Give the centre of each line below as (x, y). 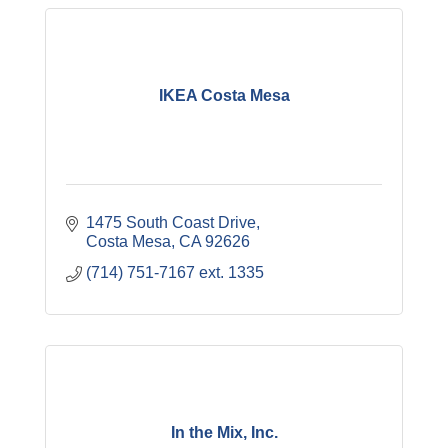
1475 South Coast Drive (171, 222)
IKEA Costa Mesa (224, 96)
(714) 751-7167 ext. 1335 (175, 272)
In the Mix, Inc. (224, 433)
